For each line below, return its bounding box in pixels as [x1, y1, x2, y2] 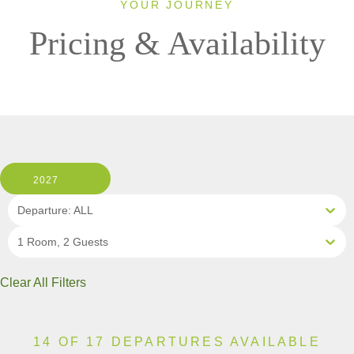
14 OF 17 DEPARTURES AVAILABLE [33, 335, 321, 349]
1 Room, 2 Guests [17, 235, 108, 249]
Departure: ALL [17, 204, 93, 217]
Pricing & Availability [28, 25, 326, 62]
